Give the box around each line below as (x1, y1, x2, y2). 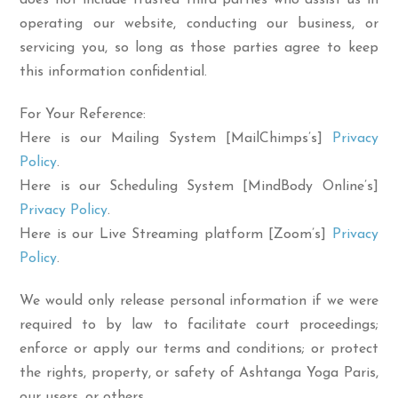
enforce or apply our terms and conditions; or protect (20, 342, 378, 356)
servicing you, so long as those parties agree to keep (20, 41, 378, 55)
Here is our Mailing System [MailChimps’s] (20, 131, 332, 146)
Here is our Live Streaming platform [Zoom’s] (20, 227, 332, 242)
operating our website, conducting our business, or (20, 17, 378, 31)
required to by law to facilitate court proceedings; (20, 318, 378, 332)
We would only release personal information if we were (20, 294, 378, 308)
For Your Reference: (20, 107, 147, 122)
